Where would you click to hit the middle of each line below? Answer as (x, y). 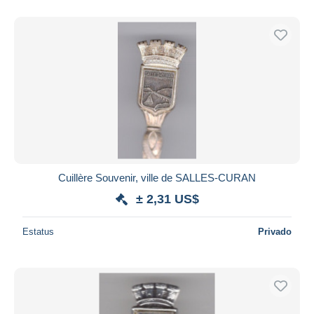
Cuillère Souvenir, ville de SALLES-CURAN (157, 177)
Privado (275, 231)
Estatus (38, 231)
